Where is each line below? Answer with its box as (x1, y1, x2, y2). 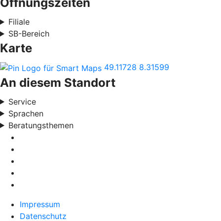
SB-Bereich (8, 29, 49, 38)
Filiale (8, 17, 30, 27)
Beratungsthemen (8, 120, 74, 130)
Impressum (20, 199, 60, 209)
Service (8, 96, 36, 107)
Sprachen (8, 108, 43, 118)
